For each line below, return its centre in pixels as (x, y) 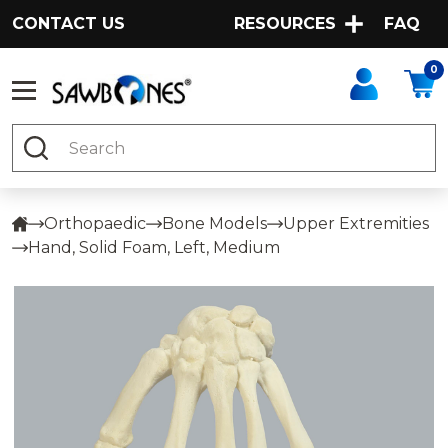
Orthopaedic (95, 223)
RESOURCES (285, 23)
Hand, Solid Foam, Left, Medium (154, 247)
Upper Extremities (356, 223)
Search (40, 135)
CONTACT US (68, 23)
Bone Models (214, 223)
